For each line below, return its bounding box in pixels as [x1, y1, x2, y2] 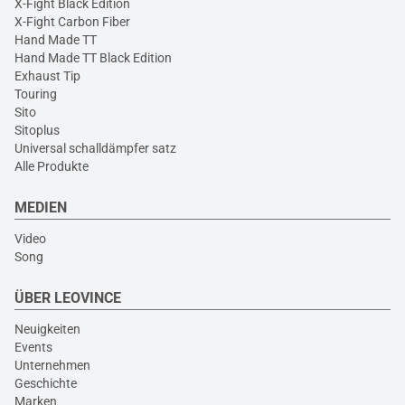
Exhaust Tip [14, 69, 80, 83]
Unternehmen [14, 358, 90, 372]
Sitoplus [14, 123, 60, 137]
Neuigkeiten [14, 322, 80, 336]
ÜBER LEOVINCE [14, 289, 121, 306]
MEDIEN [14, 199, 67, 216]
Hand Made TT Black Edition [14, 51, 172, 65]
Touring [14, 87, 57, 101]
